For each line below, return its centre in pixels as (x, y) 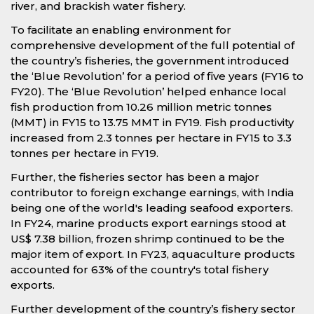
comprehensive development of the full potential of (152, 46)
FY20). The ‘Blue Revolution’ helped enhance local (149, 92)
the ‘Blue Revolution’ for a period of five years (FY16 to (157, 76)
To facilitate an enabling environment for (121, 30)
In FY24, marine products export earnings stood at (148, 224)
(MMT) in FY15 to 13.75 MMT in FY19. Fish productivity (152, 123)
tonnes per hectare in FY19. (84, 153)
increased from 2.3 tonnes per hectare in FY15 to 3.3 (151, 138)
